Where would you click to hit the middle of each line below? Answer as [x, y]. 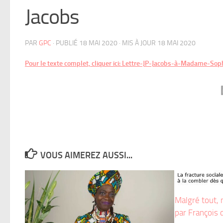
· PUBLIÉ [66, 43]
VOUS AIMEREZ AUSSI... [86, 156]
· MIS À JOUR [137, 43]
